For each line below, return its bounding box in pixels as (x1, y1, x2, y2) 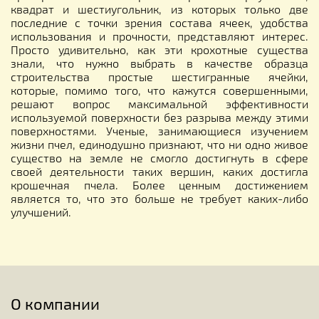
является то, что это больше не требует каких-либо (11, 191, 308, 205)
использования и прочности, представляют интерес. (11, 28, 308, 43)
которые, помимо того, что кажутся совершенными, (11, 83, 308, 97)
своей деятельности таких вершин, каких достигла (11, 164, 308, 178)
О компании (11, 293, 100, 313)
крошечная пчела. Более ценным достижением (11, 177, 308, 192)
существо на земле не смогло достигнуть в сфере (11, 150, 308, 164)
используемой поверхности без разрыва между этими (11, 110, 308, 124)
